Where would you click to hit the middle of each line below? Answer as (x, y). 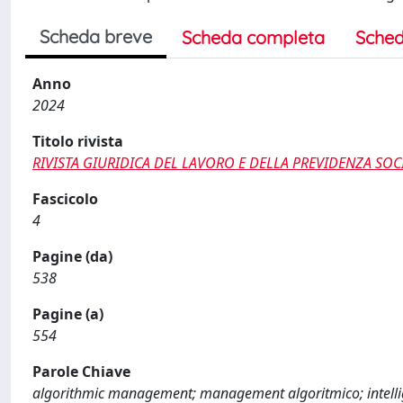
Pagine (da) (72, 256)
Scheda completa (253, 37)
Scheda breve (96, 36)
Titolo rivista (78, 141)
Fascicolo (65, 198)
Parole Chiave (81, 371)
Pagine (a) (68, 313)
